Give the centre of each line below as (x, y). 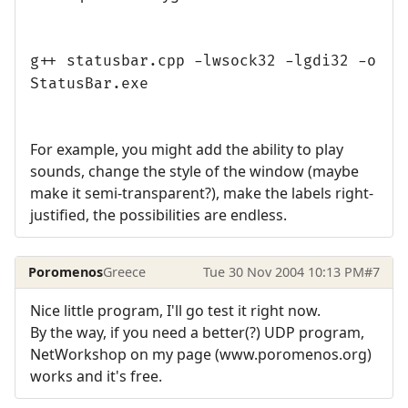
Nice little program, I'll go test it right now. (175, 311)
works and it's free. (96, 377)
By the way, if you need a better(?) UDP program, (197, 333)
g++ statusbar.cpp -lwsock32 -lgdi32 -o (203, 61)
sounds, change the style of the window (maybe (194, 171)
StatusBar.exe (89, 83)
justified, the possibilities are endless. (158, 214)
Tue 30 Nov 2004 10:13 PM (283, 272)
